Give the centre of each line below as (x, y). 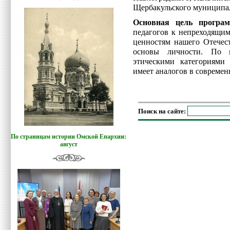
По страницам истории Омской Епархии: (69, 137)
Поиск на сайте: (163, 111)
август (69, 144)
